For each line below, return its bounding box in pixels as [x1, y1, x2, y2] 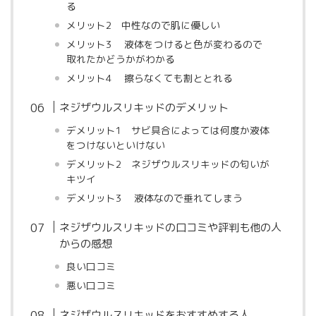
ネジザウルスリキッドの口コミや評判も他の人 [59, 220, 282, 235]
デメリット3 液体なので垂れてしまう [66, 191, 243, 205]
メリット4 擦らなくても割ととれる [66, 71, 233, 85]
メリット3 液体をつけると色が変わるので [66, 37, 262, 51]
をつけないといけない [66, 138, 165, 152]
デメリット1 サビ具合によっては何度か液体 [66, 123, 269, 137]
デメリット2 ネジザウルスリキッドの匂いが [66, 157, 269, 171]
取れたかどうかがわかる [66, 52, 175, 66]
